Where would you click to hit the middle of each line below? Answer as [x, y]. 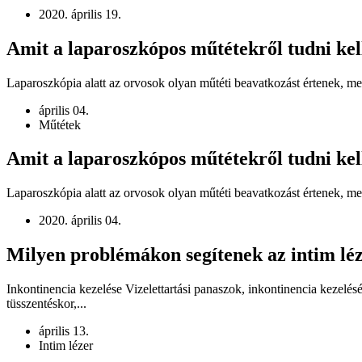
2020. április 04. [80, 221]
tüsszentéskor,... [46, 304]
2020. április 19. [80, 14]
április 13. [64, 331]
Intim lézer [66, 346]
